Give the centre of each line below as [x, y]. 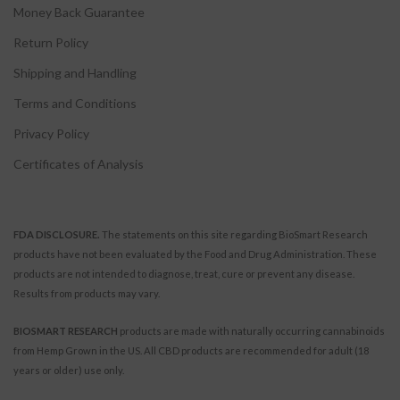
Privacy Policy [51, 133]
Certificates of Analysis [79, 163]
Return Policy [51, 42]
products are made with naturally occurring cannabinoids [251, 330]
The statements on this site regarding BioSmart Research [234, 234]
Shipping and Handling [75, 72]
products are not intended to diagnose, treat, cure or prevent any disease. [184, 273]
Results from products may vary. [87, 293]
